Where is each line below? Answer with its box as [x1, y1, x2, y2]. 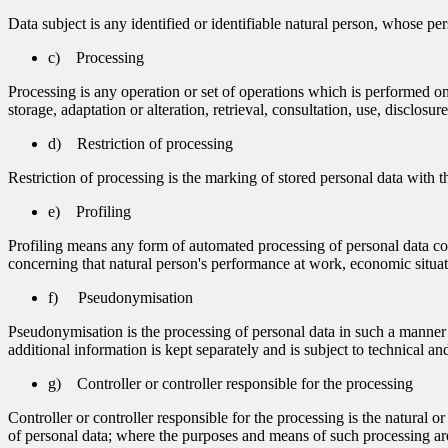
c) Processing [48, 48, 144, 66]
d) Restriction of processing [48, 134, 233, 152]
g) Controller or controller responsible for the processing [48, 374, 413, 392]
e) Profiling [48, 202, 131, 220]
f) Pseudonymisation [48, 288, 193, 306]
